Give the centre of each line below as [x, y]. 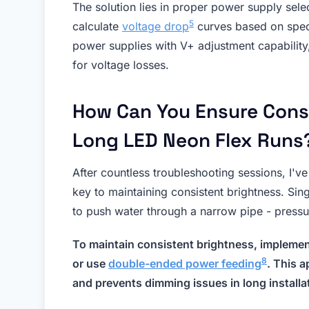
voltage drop [156, 27]
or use [90, 264]
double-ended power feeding [185, 264]
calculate [97, 27]
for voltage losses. [121, 65]
